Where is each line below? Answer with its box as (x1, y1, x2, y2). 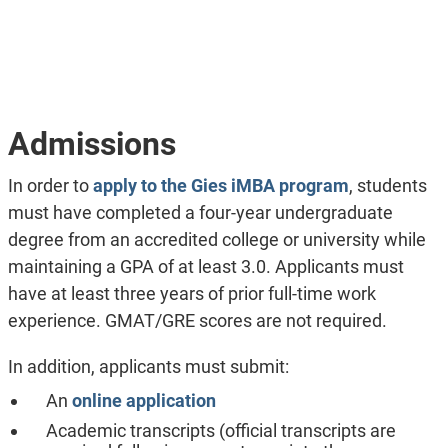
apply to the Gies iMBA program (92, 175, 349, 196)
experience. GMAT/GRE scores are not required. (7, 310, 387, 331)
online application (71, 390, 216, 411)
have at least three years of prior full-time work (7, 283, 376, 304)
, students (348, 175, 427, 196)
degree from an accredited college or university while (7, 229, 426, 250)
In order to (7, 175, 93, 196)
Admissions (7, 125, 176, 163)
